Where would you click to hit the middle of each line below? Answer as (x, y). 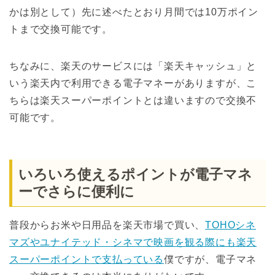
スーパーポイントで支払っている (87, 260)
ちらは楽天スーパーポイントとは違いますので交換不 (133, 100)
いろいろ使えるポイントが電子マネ (135, 175)
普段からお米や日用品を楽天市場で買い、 (107, 225)
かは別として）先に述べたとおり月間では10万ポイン (134, 12)
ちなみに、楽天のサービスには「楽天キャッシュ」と (133, 66)
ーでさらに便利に (76, 192)
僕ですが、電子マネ (211, 260)
